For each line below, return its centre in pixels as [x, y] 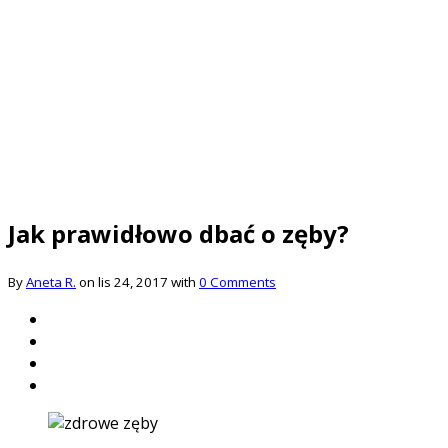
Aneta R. [51, 281]
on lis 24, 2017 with [137, 281]
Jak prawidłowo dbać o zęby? [178, 233]
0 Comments [237, 281]
